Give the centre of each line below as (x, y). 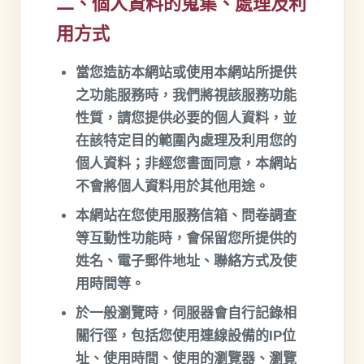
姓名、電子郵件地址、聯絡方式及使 (186, 261)
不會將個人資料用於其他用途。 (172, 186)
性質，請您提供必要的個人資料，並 (186, 118)
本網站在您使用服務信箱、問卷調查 (186, 216)
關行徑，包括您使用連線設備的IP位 (186, 336)
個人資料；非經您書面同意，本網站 (186, 164)
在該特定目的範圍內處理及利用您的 (186, 141)
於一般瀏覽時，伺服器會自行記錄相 (186, 313)
